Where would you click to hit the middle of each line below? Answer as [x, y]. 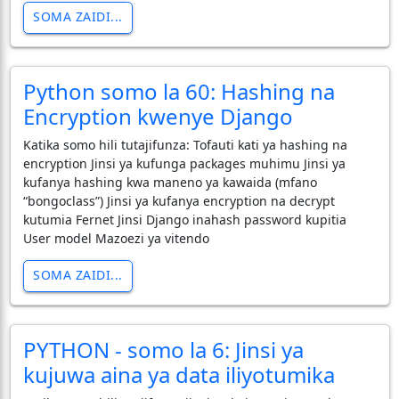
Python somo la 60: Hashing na [179, 91]
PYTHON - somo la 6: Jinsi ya [163, 349]
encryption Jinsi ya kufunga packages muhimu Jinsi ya [184, 163]
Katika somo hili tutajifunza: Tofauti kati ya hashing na [185, 144]
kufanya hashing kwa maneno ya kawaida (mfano [170, 182]
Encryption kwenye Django [158, 116]
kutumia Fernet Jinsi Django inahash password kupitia [184, 219]
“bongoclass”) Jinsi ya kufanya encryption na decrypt [179, 200]
